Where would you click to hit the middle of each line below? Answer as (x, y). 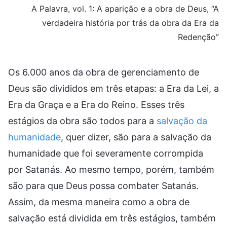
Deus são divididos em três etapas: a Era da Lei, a (113, 88)
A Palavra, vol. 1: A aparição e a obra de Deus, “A (125, 8)
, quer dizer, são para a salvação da (136, 137)
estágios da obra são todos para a (82, 121)
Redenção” (198, 37)
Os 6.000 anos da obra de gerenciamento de (104, 72)
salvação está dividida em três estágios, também (112, 218)
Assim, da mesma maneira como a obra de (99, 202)
